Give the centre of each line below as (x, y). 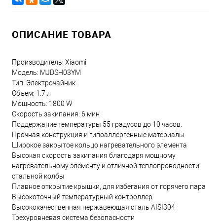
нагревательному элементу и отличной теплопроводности (106, 166)
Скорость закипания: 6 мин (56, 114)
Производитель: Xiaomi (49, 62)
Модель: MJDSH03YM (46, 73)
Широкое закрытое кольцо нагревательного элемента (99, 145)
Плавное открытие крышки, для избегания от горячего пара (109, 187)
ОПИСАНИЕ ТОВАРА (62, 35)
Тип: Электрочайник (44, 83)
